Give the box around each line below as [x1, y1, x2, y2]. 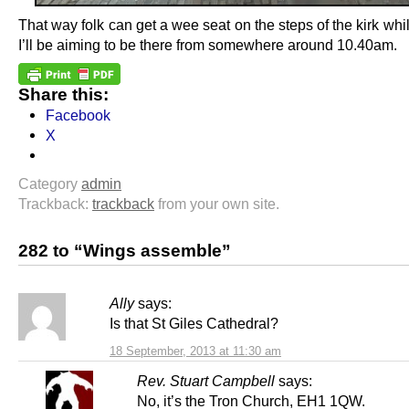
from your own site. [154, 194, 279, 212]
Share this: [18, 84, 109, 104]
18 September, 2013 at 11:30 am [110, 343, 281, 358]
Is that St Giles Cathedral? [110, 314, 278, 331]
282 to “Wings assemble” [18, 240, 231, 260]
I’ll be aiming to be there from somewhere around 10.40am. [18, 36, 397, 53]
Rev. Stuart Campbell [137, 372, 275, 389]
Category [18, 174, 81, 192]
